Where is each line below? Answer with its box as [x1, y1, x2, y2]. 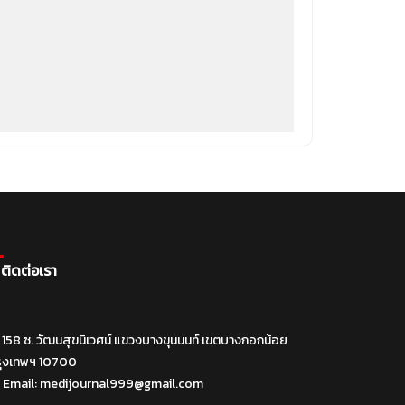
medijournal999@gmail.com [40, 374, 203, 394]
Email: [3, 374, 40, 394]
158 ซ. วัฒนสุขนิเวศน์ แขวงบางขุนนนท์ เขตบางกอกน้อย [2, 331, 287, 351]
